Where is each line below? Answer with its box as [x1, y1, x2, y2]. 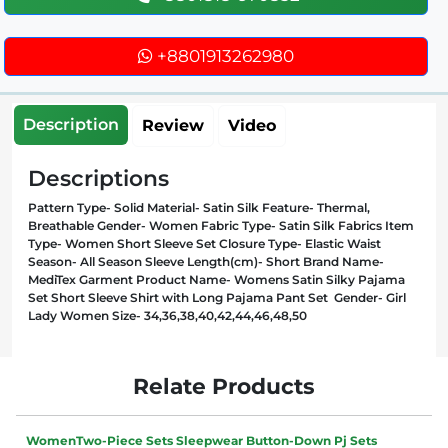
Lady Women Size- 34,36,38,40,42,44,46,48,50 [28, 307, 307, 323]
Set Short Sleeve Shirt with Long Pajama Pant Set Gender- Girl [28, 289, 406, 305]
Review [142, 115, 204, 135]
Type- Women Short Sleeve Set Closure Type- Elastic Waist [28, 235, 381, 251]
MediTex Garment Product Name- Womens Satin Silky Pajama [28, 271, 405, 287]
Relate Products [133, 372, 315, 399]
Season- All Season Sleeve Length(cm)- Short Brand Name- [28, 253, 384, 269]
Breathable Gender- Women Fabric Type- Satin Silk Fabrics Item [28, 217, 414, 233]
